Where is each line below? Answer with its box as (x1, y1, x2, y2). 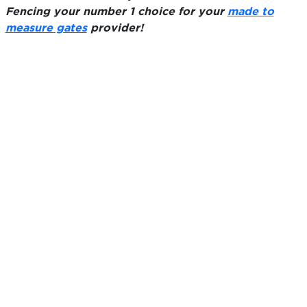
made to (227, 5, 274, 17)
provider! (86, 21, 143, 34)
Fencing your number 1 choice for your (5, 5, 228, 17)
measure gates (5, 21, 87, 34)
